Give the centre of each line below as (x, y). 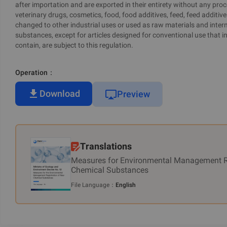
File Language (90, 185)
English (126, 185)
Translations (106, 146)
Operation (31, 72)
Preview (134, 94)
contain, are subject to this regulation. (74, 45)
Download (60, 93)
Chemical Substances (110, 170)
